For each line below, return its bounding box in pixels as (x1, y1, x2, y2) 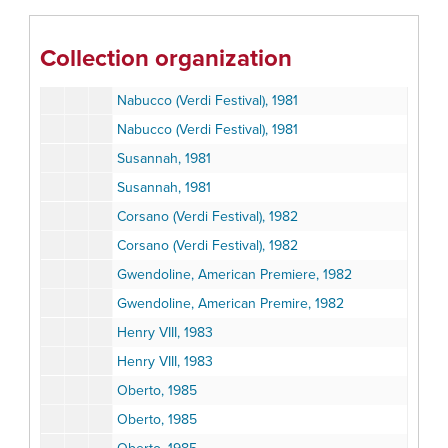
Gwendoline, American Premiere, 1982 (117, 266, 352, 283)
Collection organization (40, 44, 292, 73)
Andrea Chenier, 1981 (117, 5, 247, 22)
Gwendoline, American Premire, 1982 (117, 295, 344, 312)
